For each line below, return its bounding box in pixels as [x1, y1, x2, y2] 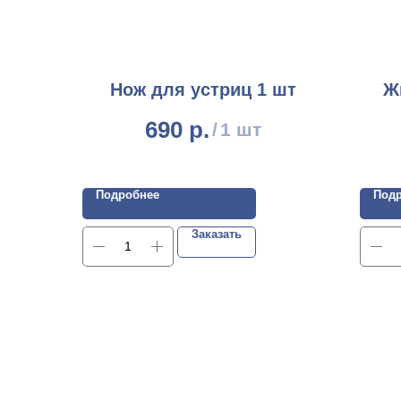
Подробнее [96, 187, 159, 201]
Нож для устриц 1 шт [110, 80, 296, 99]
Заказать [192, 226, 242, 241]
